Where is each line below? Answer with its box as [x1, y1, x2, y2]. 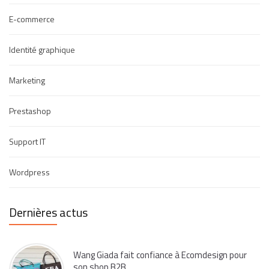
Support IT [9, 134, 46, 148]
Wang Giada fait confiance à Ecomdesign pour [73, 247, 247, 262]
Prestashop [9, 104, 51, 117]
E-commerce [9, 12, 55, 25]
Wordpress [9, 165, 50, 178]
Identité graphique [9, 43, 75, 56]
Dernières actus [9, 202, 88, 222]
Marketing [9, 73, 45, 86]
